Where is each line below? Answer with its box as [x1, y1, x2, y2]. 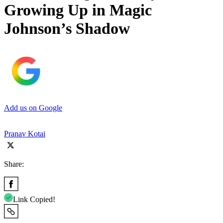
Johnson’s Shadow [4, 19, 130, 38]
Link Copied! [13, 195, 55, 204]
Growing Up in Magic [4, 1, 152, 19]
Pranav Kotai [4, 129, 45, 138]
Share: [4, 159, 24, 168]
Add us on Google [4, 103, 62, 112]
